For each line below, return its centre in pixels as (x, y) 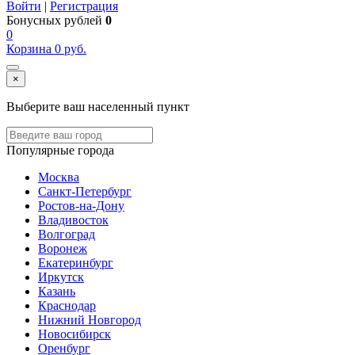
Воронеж (63, 248)
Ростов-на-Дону (81, 206)
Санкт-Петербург (85, 191)
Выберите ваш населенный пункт (98, 107)
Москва (59, 177)
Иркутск (61, 277)
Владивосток (73, 220)
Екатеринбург (76, 263)
